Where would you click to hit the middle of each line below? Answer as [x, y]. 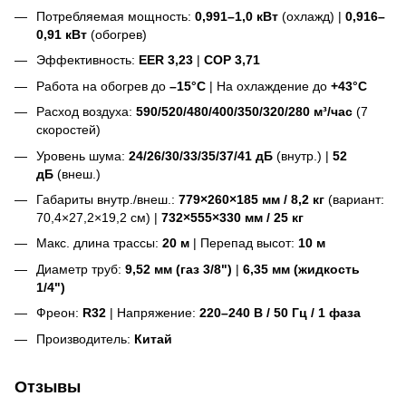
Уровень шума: [82, 155]
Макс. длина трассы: [99, 243]
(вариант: [354, 199]
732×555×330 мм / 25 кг [232, 217]
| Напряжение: [153, 313]
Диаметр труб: [81, 269]
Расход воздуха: [86, 112]
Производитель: [85, 338]
